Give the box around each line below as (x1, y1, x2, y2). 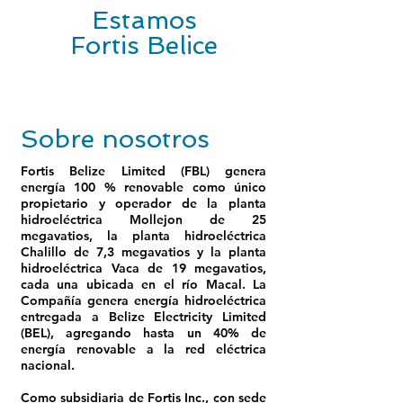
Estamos (91, 5, 197, 35)
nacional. (21, 357, 75, 373)
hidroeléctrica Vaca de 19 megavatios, (21, 260, 266, 276)
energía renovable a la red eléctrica (21, 341, 266, 357)
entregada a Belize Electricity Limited (21, 309, 266, 325)
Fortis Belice (70, 31, 218, 60)
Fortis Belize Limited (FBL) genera (21, 163, 266, 179)
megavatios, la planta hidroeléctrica (21, 228, 266, 244)
